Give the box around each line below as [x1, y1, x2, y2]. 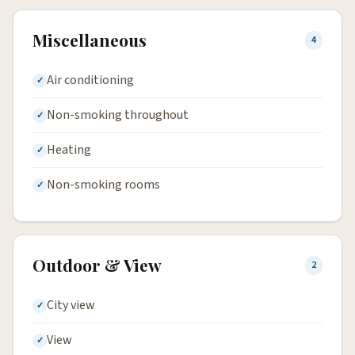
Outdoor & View [32, 254, 162, 277]
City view [47, 296, 95, 315]
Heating [47, 141, 91, 159]
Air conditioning [47, 71, 134, 90]
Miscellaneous [32, 29, 147, 52]
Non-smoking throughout [47, 106, 189, 124]
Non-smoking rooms [47, 176, 160, 194]
